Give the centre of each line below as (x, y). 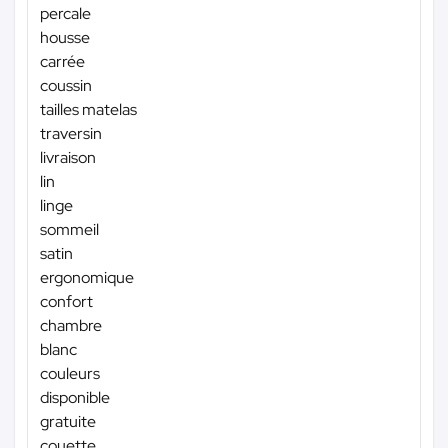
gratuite (68, 421)
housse (65, 37)
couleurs (70, 373)
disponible (75, 397)
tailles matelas (88, 109)
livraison (68, 157)
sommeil (69, 229)
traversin (71, 133)
